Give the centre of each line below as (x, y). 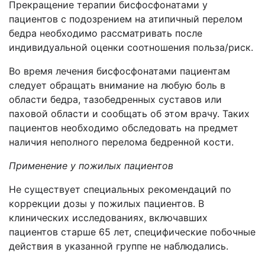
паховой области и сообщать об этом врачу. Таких (129, 114)
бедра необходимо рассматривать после (106, 33)
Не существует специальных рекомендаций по (120, 189)
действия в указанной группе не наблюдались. (119, 246)
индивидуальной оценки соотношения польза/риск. (131, 47)
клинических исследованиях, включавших (108, 218)
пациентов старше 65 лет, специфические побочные (132, 232)
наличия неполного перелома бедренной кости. (121, 142)
